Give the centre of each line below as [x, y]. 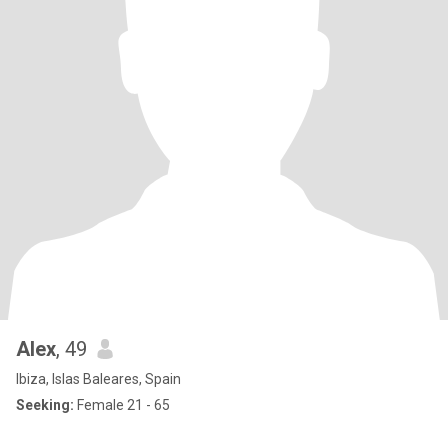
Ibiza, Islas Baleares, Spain [98, 379]
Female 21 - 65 [122, 405]
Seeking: [45, 405]
